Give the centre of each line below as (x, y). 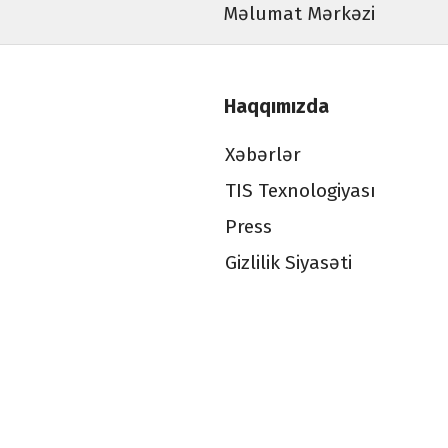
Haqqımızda (276, 107)
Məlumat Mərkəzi (298, 14)
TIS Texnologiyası (300, 191)
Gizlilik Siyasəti (288, 263)
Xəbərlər (262, 155)
